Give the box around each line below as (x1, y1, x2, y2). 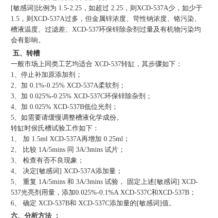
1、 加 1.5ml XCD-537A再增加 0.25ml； (11, 134, 130, 143)
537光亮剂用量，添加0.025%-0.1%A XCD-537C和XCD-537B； (11, 188, 197, 196)
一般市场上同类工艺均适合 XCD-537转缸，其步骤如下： (11, 59, 183, 68)
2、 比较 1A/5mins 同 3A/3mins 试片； (11, 145, 126, 153)
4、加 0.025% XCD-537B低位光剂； (11, 102, 119, 110)
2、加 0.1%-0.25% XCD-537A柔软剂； (11, 81, 126, 89)
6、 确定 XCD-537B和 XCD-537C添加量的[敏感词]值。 (11, 199, 176, 207)
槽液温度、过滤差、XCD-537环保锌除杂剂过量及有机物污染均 (11, 25, 201, 34)
